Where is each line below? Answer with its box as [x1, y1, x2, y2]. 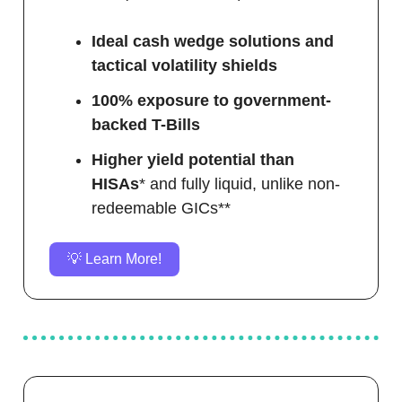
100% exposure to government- [92, 92, 331, 110]
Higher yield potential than [92, 151, 294, 170]
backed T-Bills [92, 116, 200, 135]
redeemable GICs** [92, 199, 231, 218]
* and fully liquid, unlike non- [139, 175, 340, 194]
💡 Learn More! [67, 251, 162, 267]
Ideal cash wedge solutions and [92, 32, 334, 51]
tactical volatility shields [92, 57, 277, 75]
